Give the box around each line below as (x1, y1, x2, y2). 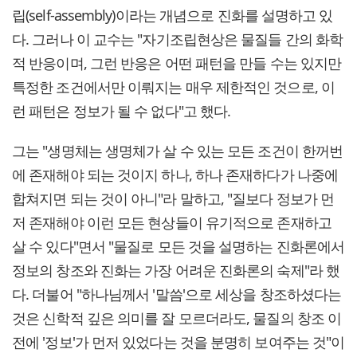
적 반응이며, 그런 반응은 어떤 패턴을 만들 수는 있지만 (12, 53, 342, 73)
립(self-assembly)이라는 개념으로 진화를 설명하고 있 (12, 6, 333, 25)
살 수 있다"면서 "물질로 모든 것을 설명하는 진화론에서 (12, 237, 345, 257)
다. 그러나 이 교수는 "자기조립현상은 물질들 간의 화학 (12, 29, 343, 49)
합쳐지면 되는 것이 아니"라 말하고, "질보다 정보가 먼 (12, 189, 335, 209)
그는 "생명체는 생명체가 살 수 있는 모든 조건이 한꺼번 (12, 141, 343, 161)
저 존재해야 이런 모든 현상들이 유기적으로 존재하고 (12, 213, 331, 233)
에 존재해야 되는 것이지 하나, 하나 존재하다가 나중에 (12, 165, 339, 185)
